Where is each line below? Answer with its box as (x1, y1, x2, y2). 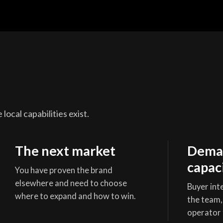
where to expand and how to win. (14, 191, 136, 201)
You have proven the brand (14, 165, 112, 175)
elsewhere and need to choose (14, 178, 127, 188)
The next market (14, 142, 115, 159)
